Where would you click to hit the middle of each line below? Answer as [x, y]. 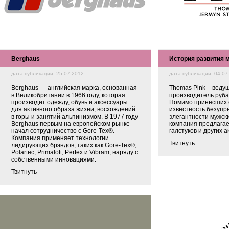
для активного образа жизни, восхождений [73, 109]
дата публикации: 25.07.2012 [48, 73]
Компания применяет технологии [60, 138]
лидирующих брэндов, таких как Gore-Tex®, [74, 145]
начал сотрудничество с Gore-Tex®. [63, 131]
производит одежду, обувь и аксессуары [70, 102]
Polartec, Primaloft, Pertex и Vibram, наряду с [75, 152]
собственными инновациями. [54, 159]
